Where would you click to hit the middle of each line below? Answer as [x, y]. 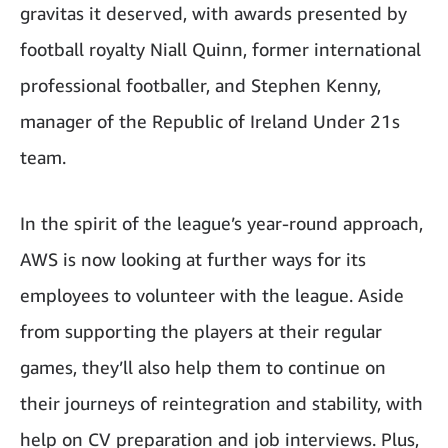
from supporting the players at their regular [201, 331]
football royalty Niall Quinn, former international [220, 49]
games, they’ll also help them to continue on [203, 367]
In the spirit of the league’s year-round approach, [221, 223]
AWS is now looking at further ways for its [193, 259]
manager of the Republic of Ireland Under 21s [210, 121]
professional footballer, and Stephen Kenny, [200, 85]
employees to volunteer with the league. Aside [212, 295]
